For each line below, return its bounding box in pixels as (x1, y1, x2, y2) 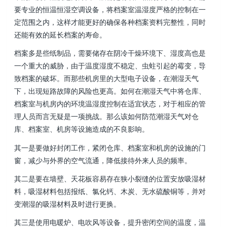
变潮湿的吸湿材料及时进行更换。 (14, 199, 121, 209)
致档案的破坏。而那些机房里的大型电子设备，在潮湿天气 (14, 73, 199, 84)
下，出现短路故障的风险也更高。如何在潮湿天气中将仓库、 (14, 86, 206, 96)
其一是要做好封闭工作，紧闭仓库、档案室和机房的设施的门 (14, 142, 206, 153)
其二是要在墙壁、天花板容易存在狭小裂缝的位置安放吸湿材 (14, 173, 206, 183)
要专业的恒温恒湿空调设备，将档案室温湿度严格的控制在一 (14, 5, 206, 15)
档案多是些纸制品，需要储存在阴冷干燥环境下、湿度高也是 (14, 48, 206, 58)
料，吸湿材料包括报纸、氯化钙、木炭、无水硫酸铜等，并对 (14, 186, 206, 196)
